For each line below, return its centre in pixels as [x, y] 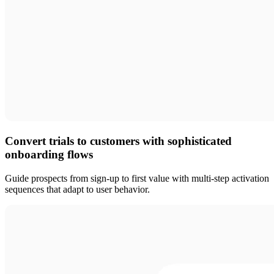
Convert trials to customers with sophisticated [118, 141]
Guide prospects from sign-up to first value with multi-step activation [137, 178]
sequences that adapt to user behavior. [77, 189]
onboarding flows [49, 155]
